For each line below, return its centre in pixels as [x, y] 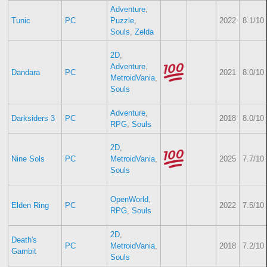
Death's [24, 240]
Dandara [25, 73]
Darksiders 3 [33, 119]
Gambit [24, 252]
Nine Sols [28, 159]
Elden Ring [30, 206]
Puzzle [122, 21]
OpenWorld [129, 200]
